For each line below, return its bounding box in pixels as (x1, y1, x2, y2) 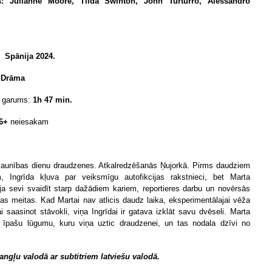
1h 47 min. (33, 95, 72, 104)
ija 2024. (24, 52, 55, 61)
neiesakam (8, 117, 49, 126)
